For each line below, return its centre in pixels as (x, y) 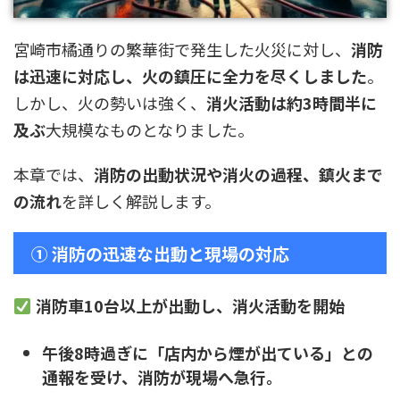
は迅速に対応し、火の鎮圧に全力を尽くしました (190, 76)
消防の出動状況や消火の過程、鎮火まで (238, 175)
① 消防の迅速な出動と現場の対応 (160, 254)
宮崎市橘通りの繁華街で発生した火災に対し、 (182, 50)
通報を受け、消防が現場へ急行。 (162, 376)
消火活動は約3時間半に (292, 103)
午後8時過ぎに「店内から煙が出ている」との (208, 352)
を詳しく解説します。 (141, 201)
